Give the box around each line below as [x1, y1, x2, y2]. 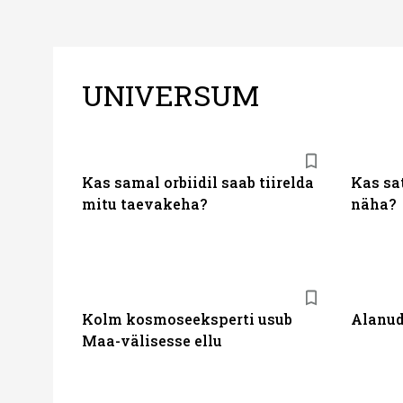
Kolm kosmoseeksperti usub [82, 309, 292, 328]
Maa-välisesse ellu [82, 331, 222, 350]
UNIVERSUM [82, 76, 259, 114]
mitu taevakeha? [82, 194, 207, 213]
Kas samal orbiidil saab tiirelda [82, 173, 314, 192]
